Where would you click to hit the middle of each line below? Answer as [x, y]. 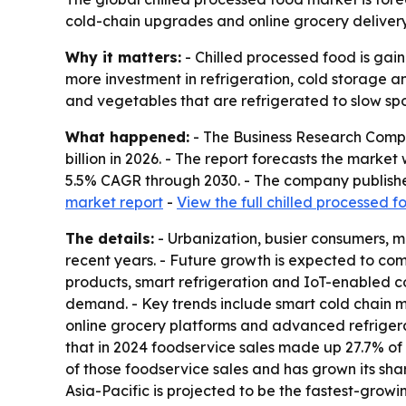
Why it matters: [123, 57]
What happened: [127, 136]
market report [114, 202]
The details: [110, 238]
